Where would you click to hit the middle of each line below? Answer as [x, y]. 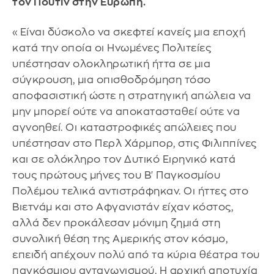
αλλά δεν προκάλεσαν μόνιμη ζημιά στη [116, 223]
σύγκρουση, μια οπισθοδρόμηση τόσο [112, 80]
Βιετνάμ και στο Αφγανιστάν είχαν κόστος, [123, 207]
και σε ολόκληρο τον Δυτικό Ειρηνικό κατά [124, 160]
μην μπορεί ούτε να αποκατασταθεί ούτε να [126, 112]
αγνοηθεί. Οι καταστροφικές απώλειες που [124, 128]
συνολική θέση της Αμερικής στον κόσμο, [120, 239]
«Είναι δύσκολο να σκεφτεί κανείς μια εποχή [129, 32]
